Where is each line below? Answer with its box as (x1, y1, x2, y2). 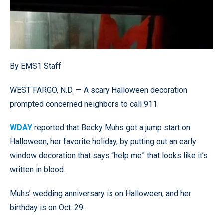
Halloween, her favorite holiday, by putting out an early (10, 136, 196, 146)
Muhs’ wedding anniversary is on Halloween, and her (10, 188, 191, 198)
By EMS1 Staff (10, 61, 61, 71)
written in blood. (10, 164, 65, 174)
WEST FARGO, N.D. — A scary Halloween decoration (10, 85, 187, 95)
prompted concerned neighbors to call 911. (10, 99, 159, 109)
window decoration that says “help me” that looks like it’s (10, 150, 208, 160)
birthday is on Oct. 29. (10, 202, 85, 212)
